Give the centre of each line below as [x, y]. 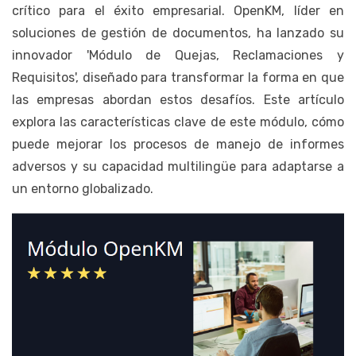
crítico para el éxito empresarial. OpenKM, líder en [178, 10]
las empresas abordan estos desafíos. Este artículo [178, 99]
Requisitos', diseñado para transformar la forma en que [178, 77]
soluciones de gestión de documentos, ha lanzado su [178, 33]
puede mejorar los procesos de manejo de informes [178, 144]
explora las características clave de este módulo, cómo [178, 122]
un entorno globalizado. [83, 188]
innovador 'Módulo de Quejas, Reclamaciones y [178, 55]
